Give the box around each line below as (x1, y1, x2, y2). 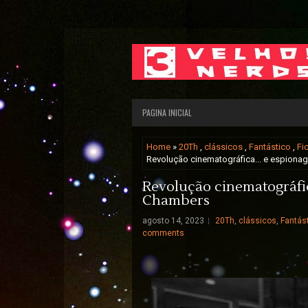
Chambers (142, 192, 210, 210)
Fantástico (249, 142, 291, 152)
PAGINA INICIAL (142, 107, 192, 118)
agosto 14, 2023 (142, 216, 204, 225)
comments (142, 228, 184, 238)
